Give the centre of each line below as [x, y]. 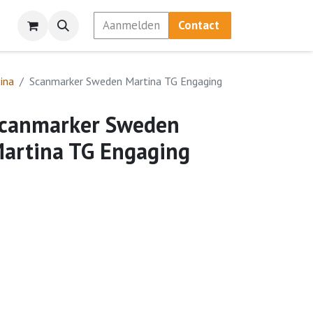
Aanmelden [131, 25]
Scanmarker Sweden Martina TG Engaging [126, 81]
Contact [200, 25]
